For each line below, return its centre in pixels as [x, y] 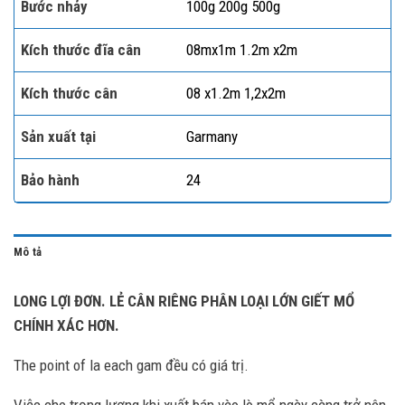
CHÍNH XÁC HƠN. [66, 326]
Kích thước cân [69, 94]
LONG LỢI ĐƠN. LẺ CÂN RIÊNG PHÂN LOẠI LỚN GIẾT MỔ [184, 301]
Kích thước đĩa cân [81, 50]
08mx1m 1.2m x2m [241, 50]
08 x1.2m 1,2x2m [235, 94]
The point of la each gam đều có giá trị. [131, 366]
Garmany [212, 137]
